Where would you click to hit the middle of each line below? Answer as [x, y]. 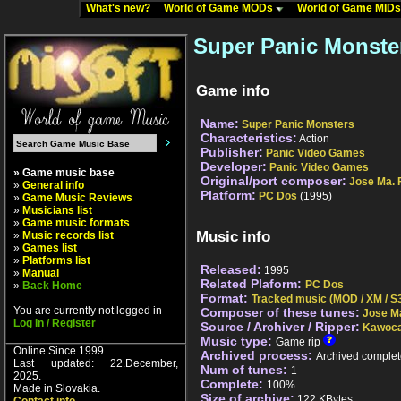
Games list [50, 248]
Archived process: [258, 356]
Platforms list [56, 260]
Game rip [299, 342]
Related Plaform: [253, 284]
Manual [41, 273]
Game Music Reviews [77, 198]
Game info [233, 91]
